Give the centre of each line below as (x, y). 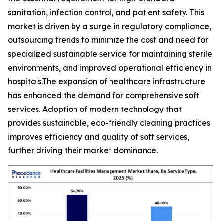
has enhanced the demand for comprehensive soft (104, 95)
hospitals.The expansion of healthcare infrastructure (107, 82)
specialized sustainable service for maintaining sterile (110, 54)
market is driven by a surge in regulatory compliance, (110, 26)
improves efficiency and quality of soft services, (99, 137)
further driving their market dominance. (83, 151)
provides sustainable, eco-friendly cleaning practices (109, 123)
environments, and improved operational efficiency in (110, 68)
